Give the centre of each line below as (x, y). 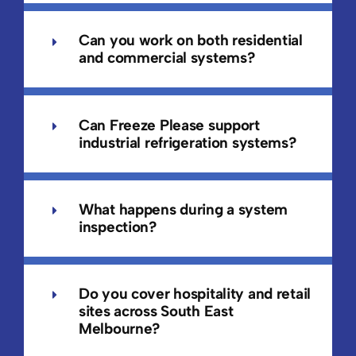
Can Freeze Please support (169, 125)
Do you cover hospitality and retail (195, 294)
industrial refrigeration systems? (187, 142)
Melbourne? (119, 329)
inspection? (117, 226)
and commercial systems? (166, 58)
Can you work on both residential (190, 41)
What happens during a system (183, 209)
